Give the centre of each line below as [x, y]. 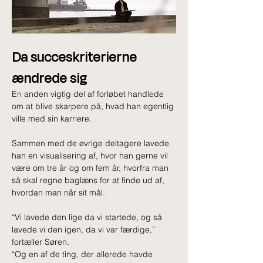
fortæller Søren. [42, 242]
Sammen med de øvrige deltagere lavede [92, 144]
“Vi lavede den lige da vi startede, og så [88, 218]
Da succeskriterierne [76, 57]
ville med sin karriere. [52, 119]
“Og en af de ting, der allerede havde [83, 254]
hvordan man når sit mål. [58, 193]
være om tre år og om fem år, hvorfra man [91, 168]
